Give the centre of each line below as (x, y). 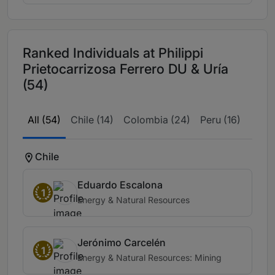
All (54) (44, 120)
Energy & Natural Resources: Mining (149, 258)
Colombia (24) (157, 120)
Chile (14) (92, 120)
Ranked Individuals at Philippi (113, 53)
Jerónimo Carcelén (122, 243)
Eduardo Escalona (120, 185)
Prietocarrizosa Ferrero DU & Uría (126, 69)
